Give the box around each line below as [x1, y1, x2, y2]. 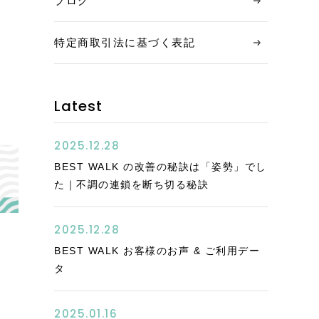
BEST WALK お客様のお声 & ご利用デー [54, 245, 260, 256]
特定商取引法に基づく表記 [54, 36, 195, 48]
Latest [54, 96, 103, 116]
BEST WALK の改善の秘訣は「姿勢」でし [54, 161, 267, 172]
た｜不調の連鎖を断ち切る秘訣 [54, 179, 209, 190]
